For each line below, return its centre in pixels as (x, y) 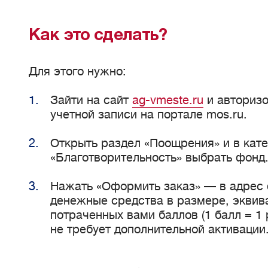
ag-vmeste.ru (168, 100)
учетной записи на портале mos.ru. (149, 115)
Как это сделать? (98, 36)
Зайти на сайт (91, 100)
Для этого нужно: (77, 71)
